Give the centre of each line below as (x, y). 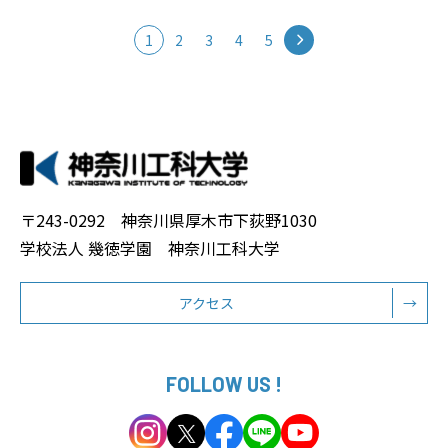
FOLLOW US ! (224, 383)
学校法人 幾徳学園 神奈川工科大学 (150, 247)
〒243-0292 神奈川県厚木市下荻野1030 (168, 219)
